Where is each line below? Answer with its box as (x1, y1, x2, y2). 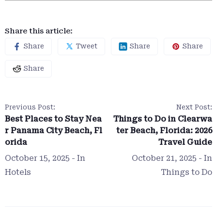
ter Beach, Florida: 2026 (116, 125, 212, 135)
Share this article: (5, 26, 73, 35)
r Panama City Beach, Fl (5, 125, 102, 135)
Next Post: (176, 103, 212, 111)
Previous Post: (5, 103, 55, 111)
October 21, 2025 (132, 153, 197, 163)
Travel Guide (158, 137, 212, 147)
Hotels (5, 167, 31, 177)
